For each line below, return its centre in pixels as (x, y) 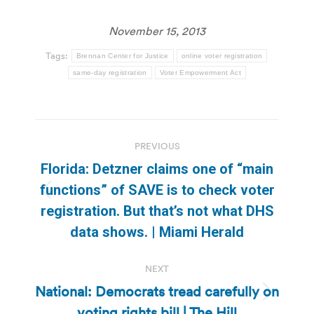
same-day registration (110, 72)
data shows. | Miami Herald (157, 232)
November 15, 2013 (157, 30)
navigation (91, 164)
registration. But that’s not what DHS (157, 211)
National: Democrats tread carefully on (157, 291)
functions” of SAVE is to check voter (157, 190)
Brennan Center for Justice (122, 55)
